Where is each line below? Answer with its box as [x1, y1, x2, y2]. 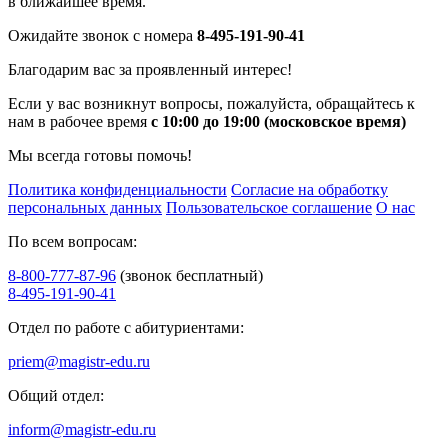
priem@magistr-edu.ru [8, 352, 150, 370]
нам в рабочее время [8, 112, 151, 130]
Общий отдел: [8, 386, 104, 404]
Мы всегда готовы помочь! [8, 146, 192, 164]
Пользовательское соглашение [166, 198, 372, 216]
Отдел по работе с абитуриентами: [8, 318, 244, 336]
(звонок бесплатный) [120, 266, 263, 284]
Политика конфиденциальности [8, 180, 227, 198]
